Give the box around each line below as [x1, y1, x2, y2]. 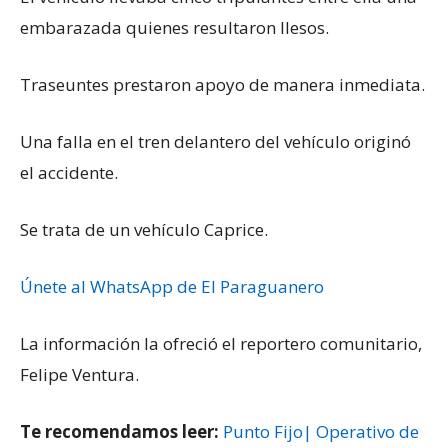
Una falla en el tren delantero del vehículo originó [20, 130, 411, 154]
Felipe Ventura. [20, 363, 139, 387]
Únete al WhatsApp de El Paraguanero [20, 275, 324, 299]
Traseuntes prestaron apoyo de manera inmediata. [20, 73, 425, 97]
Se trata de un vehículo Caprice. [20, 218, 268, 242]
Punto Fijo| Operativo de [223, 420, 419, 444]
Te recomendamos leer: [20, 420, 223, 444]
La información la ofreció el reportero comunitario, [20, 332, 422, 356]
